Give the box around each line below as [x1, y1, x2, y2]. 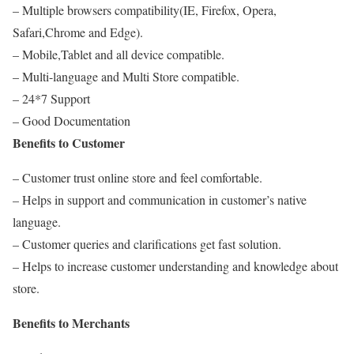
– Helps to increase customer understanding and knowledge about [13, 258, 338, 274]
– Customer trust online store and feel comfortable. [13, 169, 262, 186]
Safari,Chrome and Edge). [13, 24, 143, 40]
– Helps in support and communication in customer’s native [13, 191, 307, 208]
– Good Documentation [13, 112, 130, 129]
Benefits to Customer [13, 134, 125, 152]
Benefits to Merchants [13, 314, 130, 332]
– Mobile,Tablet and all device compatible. [13, 46, 224, 62]
